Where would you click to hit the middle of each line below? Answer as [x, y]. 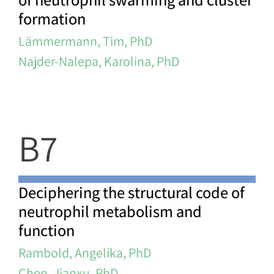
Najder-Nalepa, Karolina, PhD [99, 61]
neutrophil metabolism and [110, 212]
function [46, 231]
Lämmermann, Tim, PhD [85, 41]
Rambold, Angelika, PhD [85, 253]
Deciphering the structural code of [131, 193]
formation [52, 19]
